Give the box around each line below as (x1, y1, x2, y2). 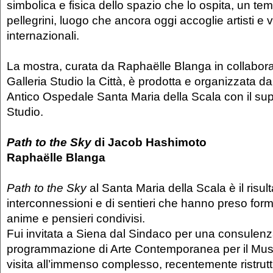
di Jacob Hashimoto (91, 135, 207, 149)
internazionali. (7, 29, 79, 43)
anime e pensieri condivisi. (7, 211, 145, 225)
